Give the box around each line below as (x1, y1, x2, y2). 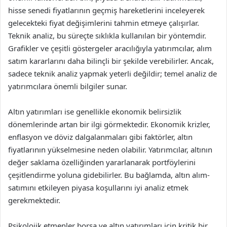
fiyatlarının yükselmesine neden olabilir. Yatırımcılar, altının (8, 144, 212, 155)
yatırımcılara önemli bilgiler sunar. (8, 81, 127, 91)
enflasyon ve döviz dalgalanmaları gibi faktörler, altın (8, 132, 193, 142)
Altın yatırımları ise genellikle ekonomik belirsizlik (8, 106, 181, 117)
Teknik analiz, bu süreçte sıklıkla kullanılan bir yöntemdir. (8, 30, 206, 41)
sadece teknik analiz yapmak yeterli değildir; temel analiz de (8, 68, 217, 79)
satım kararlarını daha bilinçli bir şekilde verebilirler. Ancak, (8, 56, 214, 66)
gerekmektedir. (8, 195, 60, 205)
